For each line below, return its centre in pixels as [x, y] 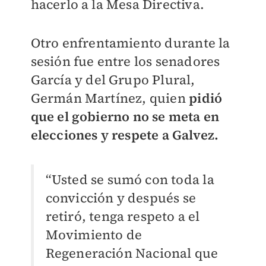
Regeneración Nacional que [132, 253]
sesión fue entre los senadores [125, 61]
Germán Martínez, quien [110, 98]
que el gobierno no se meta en [125, 117]
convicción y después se [121, 198]
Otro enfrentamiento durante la [130, 43]
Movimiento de [94, 235]
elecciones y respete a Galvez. [125, 135]
